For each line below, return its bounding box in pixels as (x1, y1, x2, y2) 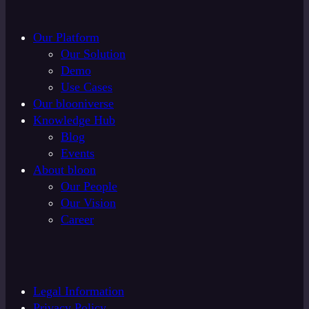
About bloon (33, 162, 96, 177)
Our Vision (61, 195, 116, 210)
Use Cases (61, 79, 112, 94)
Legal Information (33, 283, 124, 298)
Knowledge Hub (33, 112, 115, 127)
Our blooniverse (33, 96, 114, 110)
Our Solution (61, 46, 126, 61)
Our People (61, 179, 117, 193)
